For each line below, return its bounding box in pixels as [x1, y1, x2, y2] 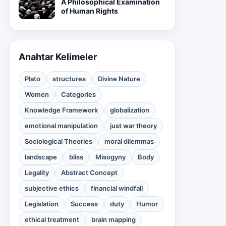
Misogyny [95, 153, 126, 161]
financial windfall [91, 184, 143, 192]
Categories [61, 90, 96, 98]
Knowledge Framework [25, 106, 98, 114]
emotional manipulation [25, 122, 98, 130]
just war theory [110, 122, 157, 130]
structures [52, 75, 86, 83]
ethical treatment [25, 215, 79, 223]
